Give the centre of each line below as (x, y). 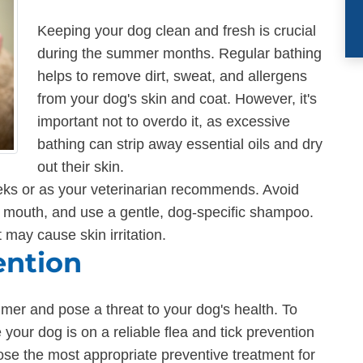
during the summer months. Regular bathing (179, 54)
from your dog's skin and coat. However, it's (177, 99)
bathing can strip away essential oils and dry (180, 145)
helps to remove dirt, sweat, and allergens (172, 77)
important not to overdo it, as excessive (164, 122)
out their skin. (81, 167)
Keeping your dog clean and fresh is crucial (177, 31)
